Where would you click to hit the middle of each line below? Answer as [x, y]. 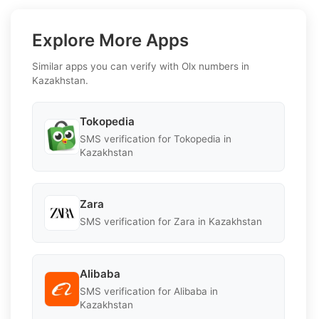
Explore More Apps [110, 40]
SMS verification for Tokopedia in [156, 138]
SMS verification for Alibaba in [149, 291]
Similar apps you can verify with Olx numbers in [141, 66]
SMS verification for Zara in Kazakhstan [171, 222]
